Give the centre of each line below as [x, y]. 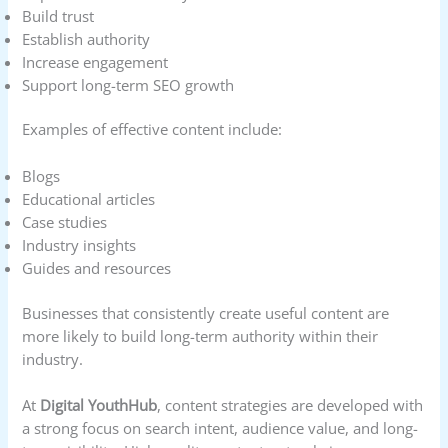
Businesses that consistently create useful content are [206, 312]
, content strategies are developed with [290, 405]
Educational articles [89, 198]
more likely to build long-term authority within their [200, 335]
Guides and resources [97, 267]
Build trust [58, 15]
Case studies [65, 221]
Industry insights [79, 244]
